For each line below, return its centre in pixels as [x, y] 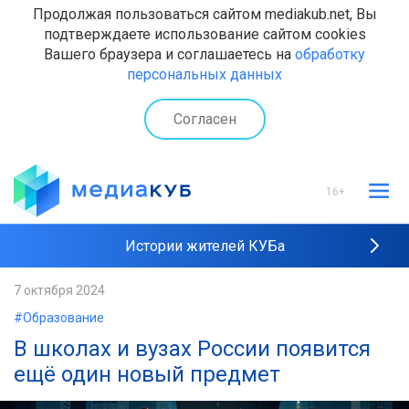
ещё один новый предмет [147, 374]
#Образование [59, 318]
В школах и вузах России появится [192, 349]
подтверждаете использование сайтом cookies [204, 34]
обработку [330, 54]
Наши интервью [204, 336]
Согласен [204, 119]
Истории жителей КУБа [204, 246]
